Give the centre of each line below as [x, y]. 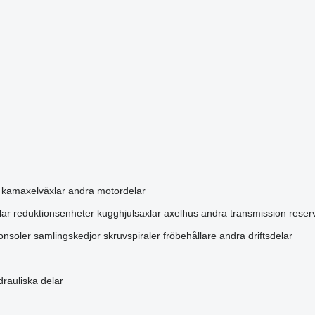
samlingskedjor [67, 236]
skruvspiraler [131, 236]
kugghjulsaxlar [129, 213]
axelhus [181, 213]
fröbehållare [189, 236]
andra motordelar [107, 191]
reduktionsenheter [53, 213]
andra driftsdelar [256, 236]
